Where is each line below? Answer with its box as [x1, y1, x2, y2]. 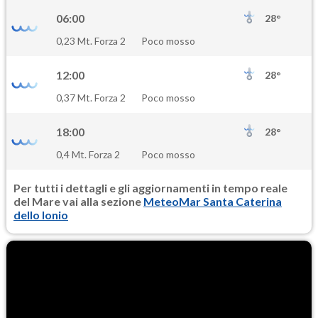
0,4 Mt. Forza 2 [56, 148, 120, 161]
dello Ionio [13, 208, 68, 222]
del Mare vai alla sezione [13, 194, 143, 209]
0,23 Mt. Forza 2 [56, 35, 126, 48]
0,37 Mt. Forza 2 [56, 92, 126, 104]
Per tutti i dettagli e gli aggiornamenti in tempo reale [13, 181, 287, 195]
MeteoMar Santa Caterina [143, 194, 282, 209]
